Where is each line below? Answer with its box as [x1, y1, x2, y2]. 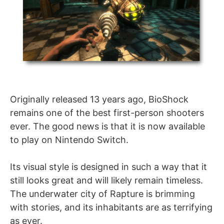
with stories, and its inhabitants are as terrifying [10, 201, 212, 212]
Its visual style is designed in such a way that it [10, 161, 207, 172]
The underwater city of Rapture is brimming [10, 188, 195, 199]
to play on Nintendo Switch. [10, 134, 128, 145]
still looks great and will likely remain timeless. [10, 174, 203, 185]
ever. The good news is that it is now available [10, 120, 205, 131]
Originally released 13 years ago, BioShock [10, 93, 188, 104]
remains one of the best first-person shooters [10, 107, 204, 118]
